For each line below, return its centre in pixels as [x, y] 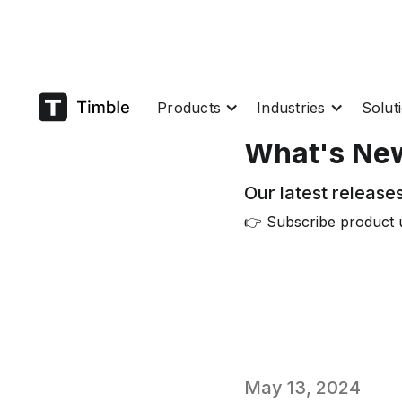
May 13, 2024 [302, 388]
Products [189, 108]
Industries [291, 108]
